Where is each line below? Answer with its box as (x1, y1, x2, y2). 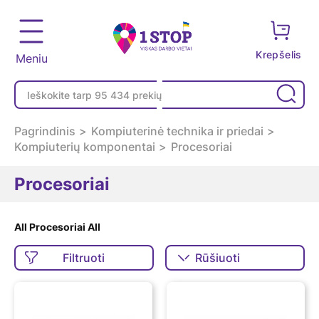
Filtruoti (63, 251, 105, 265)
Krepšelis (256, 48, 305, 61)
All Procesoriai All (14, 221, 100, 233)
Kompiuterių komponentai (14, 140, 155, 154)
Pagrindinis (14, 124, 75, 138)
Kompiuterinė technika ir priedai (91, 124, 263, 138)
